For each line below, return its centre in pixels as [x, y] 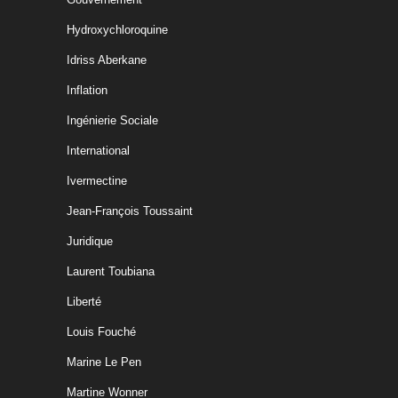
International [98, 151]
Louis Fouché [101, 332]
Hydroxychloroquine [117, 30]
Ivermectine [97, 181]
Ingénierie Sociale [112, 120]
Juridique [90, 241]
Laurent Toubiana [111, 271]
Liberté [84, 302]
